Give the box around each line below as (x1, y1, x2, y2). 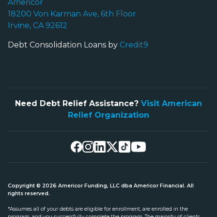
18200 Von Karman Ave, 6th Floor (8, 9, 136, 18)
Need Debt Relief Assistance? (15, 98, 141, 108)
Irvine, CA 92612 (8, 20, 67, 30)
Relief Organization (68, 110, 149, 120)
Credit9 (120, 40, 148, 49)
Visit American (141, 98, 202, 108)
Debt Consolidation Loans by (8, 40, 120, 49)
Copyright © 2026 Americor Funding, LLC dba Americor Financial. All (8, 182, 194, 189)
